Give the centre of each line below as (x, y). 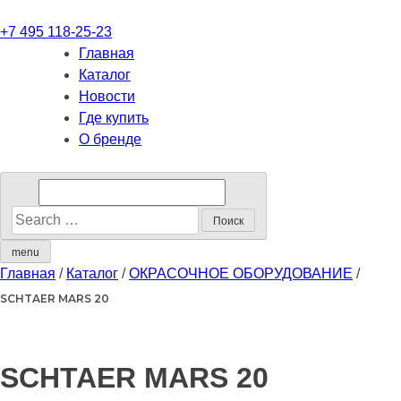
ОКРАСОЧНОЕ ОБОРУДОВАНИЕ (241, 273)
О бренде (110, 139)
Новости (107, 96)
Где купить (114, 118)
